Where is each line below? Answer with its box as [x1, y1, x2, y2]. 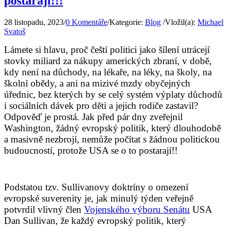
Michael [197, 17, 223, 26]
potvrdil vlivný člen [4, 204, 84, 215]
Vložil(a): [165, 17, 197, 26]
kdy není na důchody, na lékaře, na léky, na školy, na [4, 66, 212, 77]
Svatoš [4, 26, 25, 36]
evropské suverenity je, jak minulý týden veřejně [4, 192, 193, 204]
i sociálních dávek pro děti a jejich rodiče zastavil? [4, 100, 198, 111]
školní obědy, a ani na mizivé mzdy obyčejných [4, 77, 190, 89]
